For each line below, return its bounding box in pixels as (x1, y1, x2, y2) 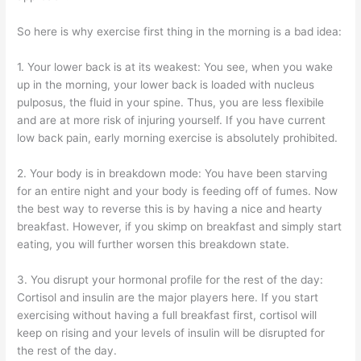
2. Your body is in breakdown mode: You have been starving (17, 166, 328, 180)
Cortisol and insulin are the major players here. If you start (17, 290, 319, 304)
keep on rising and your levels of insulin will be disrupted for (17, 326, 326, 339)
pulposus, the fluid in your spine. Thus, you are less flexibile (17, 96, 325, 109)
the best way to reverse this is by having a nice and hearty (17, 201, 323, 215)
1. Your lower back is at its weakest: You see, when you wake (17, 60, 334, 73)
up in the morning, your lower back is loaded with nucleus (17, 78, 315, 91)
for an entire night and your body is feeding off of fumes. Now (17, 184, 338, 197)
